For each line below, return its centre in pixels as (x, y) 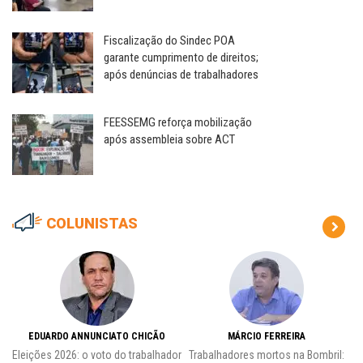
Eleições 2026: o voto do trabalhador (97, 354)
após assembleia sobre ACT (169, 139)
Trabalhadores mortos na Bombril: (266, 354)
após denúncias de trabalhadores (181, 74)
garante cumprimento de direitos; (181, 57)
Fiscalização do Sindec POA (169, 40)
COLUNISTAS (92, 223)
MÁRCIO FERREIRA (266, 336)
